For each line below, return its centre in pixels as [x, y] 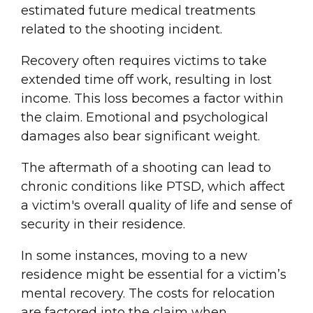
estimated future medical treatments [138, 10]
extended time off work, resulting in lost [146, 79]
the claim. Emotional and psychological [145, 117]
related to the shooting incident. [122, 29]
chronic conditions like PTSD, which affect [153, 186]
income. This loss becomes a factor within [152, 98]
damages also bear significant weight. [140, 136]
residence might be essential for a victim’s [154, 274]
